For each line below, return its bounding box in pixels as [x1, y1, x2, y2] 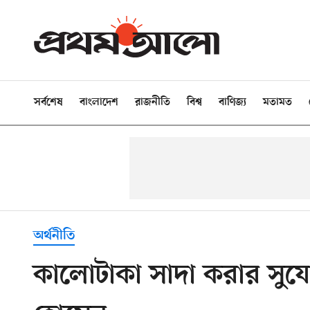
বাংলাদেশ [80, 96, 118, 109]
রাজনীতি [135, 96, 170, 109]
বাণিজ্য [219, 96, 246, 109]
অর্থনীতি [33, 228, 75, 244]
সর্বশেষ [34, 96, 63, 109]
